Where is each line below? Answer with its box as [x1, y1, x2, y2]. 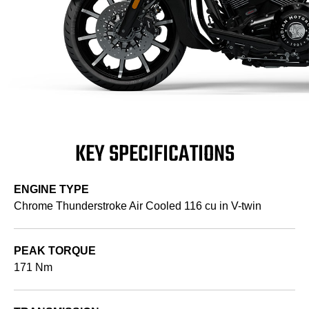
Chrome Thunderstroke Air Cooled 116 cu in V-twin [14, 200, 261, 212]
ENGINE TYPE [14, 183, 89, 196]
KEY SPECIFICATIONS [74, 137, 235, 173]
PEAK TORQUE [14, 245, 96, 257]
